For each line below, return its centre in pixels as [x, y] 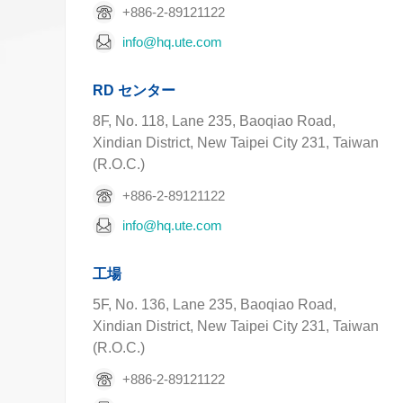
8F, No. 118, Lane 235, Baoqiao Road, [214, 121]
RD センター [134, 90]
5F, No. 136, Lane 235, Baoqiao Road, [215, 304]
